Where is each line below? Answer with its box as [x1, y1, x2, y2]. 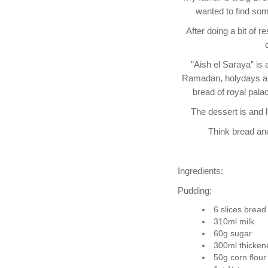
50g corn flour [213, 252, 266, 262]
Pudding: [178, 185, 212, 196]
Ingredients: [178, 166, 223, 176]
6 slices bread [213, 205, 266, 214]
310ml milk [213, 217, 254, 226]
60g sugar [213, 229, 252, 238]
